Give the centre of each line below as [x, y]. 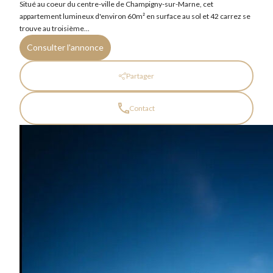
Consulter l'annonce [65, 47]
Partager [140, 76]
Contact [142, 108]
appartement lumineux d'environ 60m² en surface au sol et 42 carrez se [135, 16]
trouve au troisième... [55, 28]
